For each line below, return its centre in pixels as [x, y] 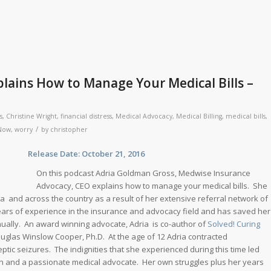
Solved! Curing [234, 224]
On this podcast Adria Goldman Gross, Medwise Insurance [143, 173]
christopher [69, 129]
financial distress [86, 116]
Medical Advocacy [144, 116]
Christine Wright [31, 116]
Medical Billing [199, 116]
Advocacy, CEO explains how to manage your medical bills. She [152, 185]
